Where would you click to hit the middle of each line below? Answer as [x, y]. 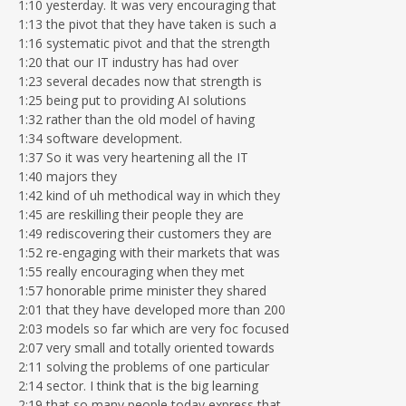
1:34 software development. [100, 138]
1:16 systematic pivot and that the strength [144, 43]
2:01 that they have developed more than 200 [152, 309]
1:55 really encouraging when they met [131, 271]
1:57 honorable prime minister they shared [142, 290]
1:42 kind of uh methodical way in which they [149, 195]
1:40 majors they [68, 176]
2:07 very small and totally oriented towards [146, 347]
